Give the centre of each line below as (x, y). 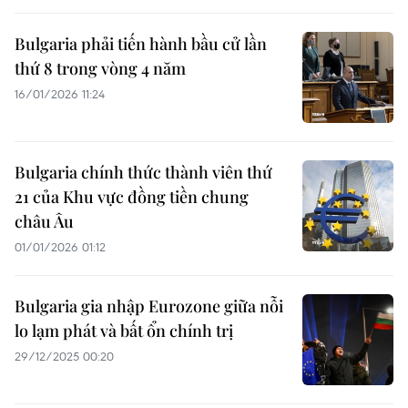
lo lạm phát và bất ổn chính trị (124, 331)
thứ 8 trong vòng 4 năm (100, 68)
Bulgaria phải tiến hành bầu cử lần (141, 44)
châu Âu (44, 221)
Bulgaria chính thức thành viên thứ (143, 172)
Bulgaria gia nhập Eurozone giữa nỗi (149, 306)
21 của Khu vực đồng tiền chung (132, 197)
